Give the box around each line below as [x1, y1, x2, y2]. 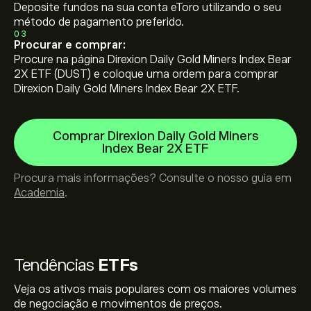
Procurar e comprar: [14, 39, 126, 51]
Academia [14, 187, 65, 199]
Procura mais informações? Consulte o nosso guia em [14, 172, 292, 185]
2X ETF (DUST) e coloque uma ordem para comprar [14, 68, 278, 81]
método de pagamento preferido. [14, 16, 184, 28]
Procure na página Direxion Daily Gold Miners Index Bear [14, 53, 292, 66]
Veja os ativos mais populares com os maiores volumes [14, 283, 296, 296]
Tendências [14, 255, 98, 274]
